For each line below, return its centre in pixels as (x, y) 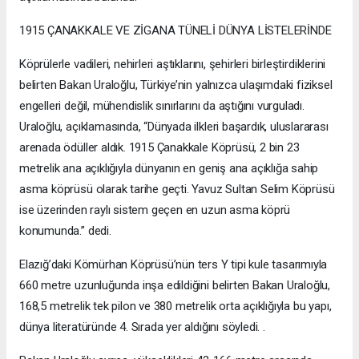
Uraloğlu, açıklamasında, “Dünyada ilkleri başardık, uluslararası (174, 127)
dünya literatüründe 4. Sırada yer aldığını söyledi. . (142, 327)
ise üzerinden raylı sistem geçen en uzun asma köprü (155, 210)
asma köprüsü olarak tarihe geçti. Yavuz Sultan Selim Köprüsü (177, 190)
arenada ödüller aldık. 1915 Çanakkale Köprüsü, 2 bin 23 (159, 148)
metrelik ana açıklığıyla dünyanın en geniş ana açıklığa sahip (169, 169)
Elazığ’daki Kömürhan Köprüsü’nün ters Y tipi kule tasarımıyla (173, 265)
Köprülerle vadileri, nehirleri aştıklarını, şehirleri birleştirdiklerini (173, 65)
